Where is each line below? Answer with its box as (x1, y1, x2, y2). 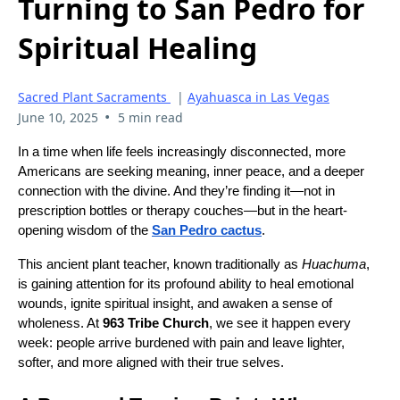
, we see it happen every (209, 316, 351, 331)
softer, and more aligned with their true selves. (18, 355, 284, 371)
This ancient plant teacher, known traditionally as (18, 257, 302, 272)
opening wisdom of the (18, 223, 152, 238)
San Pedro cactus (152, 223, 262, 238)
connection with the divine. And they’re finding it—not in (18, 184, 335, 199)
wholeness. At (18, 316, 103, 331)
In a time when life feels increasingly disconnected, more (18, 145, 346, 160)
